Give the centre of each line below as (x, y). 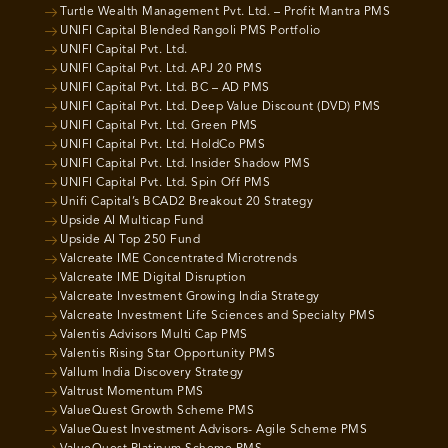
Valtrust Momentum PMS (132, 391)
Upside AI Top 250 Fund (130, 239)
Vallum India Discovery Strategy (152, 372)
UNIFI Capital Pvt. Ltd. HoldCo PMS (162, 144)
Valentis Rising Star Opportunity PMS (167, 353)
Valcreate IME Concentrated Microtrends (178, 258)
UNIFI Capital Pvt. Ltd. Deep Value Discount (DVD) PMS (220, 106)
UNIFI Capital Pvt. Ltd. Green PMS (159, 125)
